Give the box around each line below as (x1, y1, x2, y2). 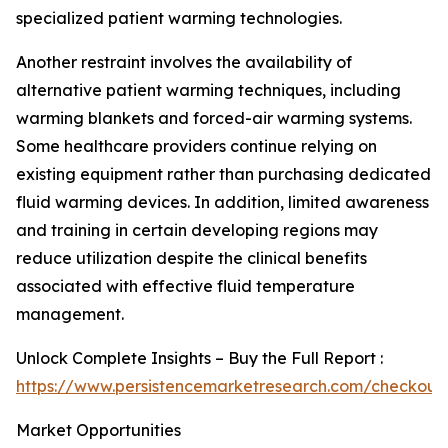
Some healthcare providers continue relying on (16, 136, 377, 156)
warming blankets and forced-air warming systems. (16, 108, 412, 128)
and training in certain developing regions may (16, 220, 378, 240)
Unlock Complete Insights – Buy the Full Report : (16, 348, 383, 368)
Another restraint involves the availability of (16, 52, 352, 72)
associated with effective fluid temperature (16, 276, 355, 296)
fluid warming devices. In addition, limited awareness (16, 192, 429, 212)
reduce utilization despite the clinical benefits (16, 248, 367, 268)
